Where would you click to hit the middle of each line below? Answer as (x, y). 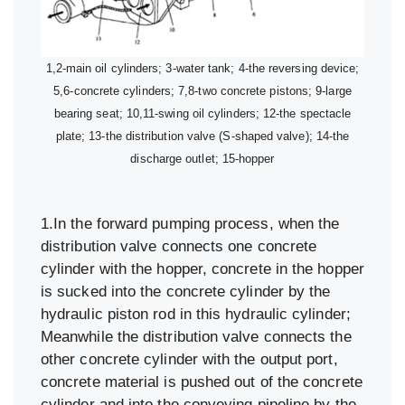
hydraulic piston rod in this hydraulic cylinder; (196, 315)
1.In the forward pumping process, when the (190, 224)
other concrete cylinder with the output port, (189, 360)
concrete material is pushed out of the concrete (202, 382)
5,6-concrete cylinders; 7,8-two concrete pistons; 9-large (202, 91)
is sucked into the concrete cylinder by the (186, 292)
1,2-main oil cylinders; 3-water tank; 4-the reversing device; (202, 69)
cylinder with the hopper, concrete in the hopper (202, 269)
